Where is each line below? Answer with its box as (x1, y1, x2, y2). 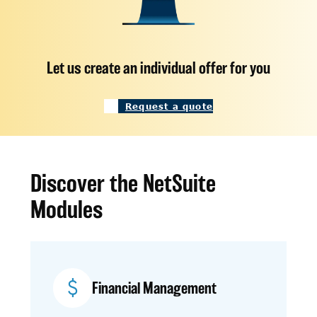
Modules (30, 195, 103, 222)
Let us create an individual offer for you (47, 58, 270, 76)
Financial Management (92, 279, 217, 296)
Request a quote (125, 100, 213, 112)
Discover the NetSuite (30, 169, 216, 196)
